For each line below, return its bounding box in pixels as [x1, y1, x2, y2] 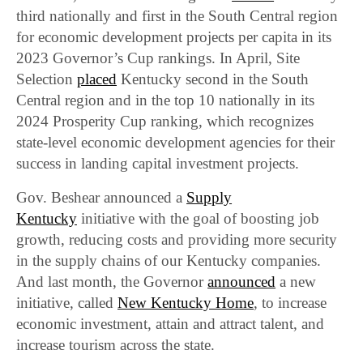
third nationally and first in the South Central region [16, 7, 339, 25]
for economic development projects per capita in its [16, 28, 332, 46]
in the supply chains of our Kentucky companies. [16, 252, 322, 270]
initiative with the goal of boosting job [77, 210, 320, 228]
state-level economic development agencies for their [16, 134, 335, 152]
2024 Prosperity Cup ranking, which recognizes [16, 113, 314, 130]
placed [77, 70, 117, 88]
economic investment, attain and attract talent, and [16, 315, 325, 333]
